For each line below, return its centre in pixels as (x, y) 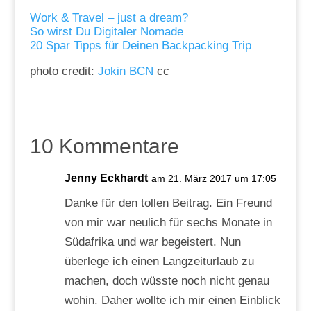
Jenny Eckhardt (106, 178)
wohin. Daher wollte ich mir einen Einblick (172, 300)
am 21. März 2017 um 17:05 (213, 178)
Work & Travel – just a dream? (109, 17)
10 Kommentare (104, 146)
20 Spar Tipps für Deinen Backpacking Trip (142, 45)
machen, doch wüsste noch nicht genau (167, 280)
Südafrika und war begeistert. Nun (152, 242)
